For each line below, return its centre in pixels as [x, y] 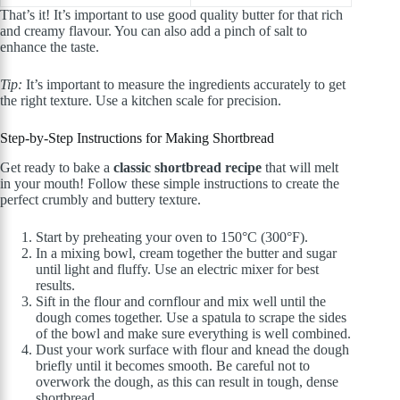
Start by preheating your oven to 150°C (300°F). [172, 237]
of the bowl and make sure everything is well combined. [193, 333]
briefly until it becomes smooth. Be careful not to [173, 365]
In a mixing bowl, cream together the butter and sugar [186, 253]
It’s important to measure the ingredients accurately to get [184, 85]
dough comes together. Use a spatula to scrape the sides [191, 317]
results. [55, 285]
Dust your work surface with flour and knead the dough [192, 349]
